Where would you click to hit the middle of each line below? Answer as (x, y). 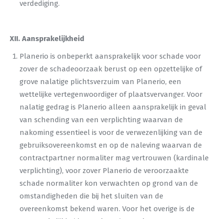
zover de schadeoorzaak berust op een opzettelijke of (111, 69)
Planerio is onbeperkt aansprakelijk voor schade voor (110, 56)
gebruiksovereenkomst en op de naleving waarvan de (111, 145)
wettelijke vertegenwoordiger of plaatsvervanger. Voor (111, 94)
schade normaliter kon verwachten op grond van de (109, 183)
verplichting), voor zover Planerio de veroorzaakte (104, 171)
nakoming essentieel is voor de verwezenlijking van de (111, 132)
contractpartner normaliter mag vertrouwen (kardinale (114, 158)
